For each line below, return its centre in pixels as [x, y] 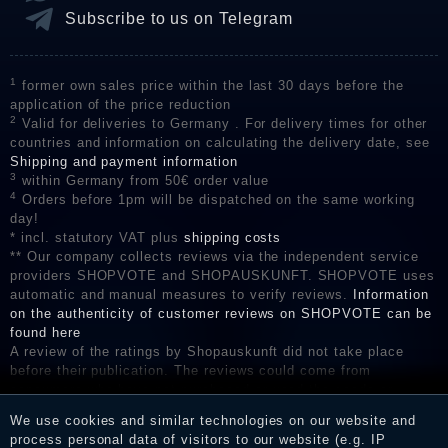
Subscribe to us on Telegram [179, 19]
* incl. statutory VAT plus [97, 238]
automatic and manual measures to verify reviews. [182, 295]
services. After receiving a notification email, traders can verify [223, 409]
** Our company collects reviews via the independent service [214, 257]
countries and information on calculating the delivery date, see [220, 143]
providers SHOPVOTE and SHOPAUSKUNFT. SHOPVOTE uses [222, 276]
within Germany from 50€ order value [142, 181]
